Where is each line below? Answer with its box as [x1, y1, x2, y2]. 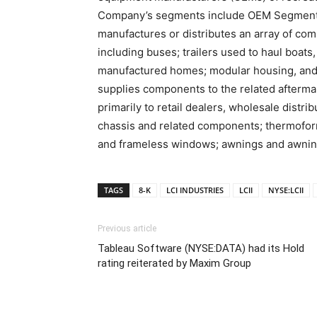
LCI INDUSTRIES [166, 185, 224, 195]
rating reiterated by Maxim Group [98, 257, 251, 270]
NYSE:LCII [268, 185, 304, 195]
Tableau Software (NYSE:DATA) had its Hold [98, 242, 304, 255]
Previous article [98, 224, 156, 234]
